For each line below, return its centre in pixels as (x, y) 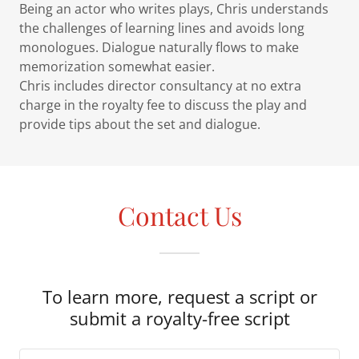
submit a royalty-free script (179, 319)
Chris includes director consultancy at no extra (160, 86)
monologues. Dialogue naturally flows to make (159, 48)
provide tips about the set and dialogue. (141, 125)
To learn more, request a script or (179, 297)
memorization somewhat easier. (117, 67)
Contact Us (179, 216)
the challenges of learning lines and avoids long (162, 28)
